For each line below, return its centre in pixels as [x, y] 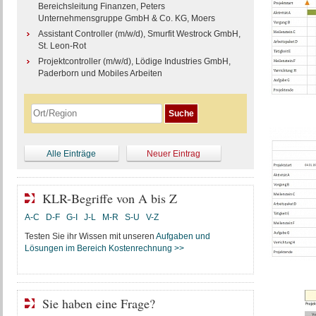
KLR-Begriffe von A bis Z [109, 198]
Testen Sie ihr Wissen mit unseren [90, 236]
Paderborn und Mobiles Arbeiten [100, 73]
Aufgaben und [183, 236]
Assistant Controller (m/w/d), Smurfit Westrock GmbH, [139, 34]
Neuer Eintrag [174, 154]
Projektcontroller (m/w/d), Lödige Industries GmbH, [134, 61]
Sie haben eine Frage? [98, 303]
